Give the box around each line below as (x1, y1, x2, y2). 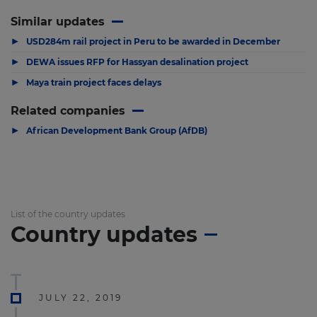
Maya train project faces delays (26, 76, 161, 88)
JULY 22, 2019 (39, 292, 122, 303)
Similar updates (11, 15, 105, 28)
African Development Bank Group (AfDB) (26, 125, 207, 136)
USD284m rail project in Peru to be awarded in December (26, 35, 280, 47)
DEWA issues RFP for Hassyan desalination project (26, 56, 248, 67)
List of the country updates (11, 208, 125, 219)
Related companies (11, 103, 125, 117)
